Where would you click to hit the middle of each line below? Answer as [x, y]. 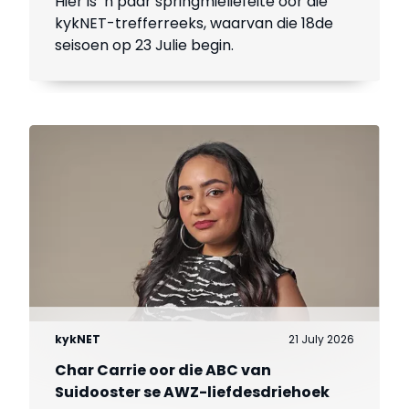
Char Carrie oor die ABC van [163, 370]
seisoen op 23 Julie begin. [145, 46]
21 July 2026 [321, 339]
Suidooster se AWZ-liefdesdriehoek [193, 392]
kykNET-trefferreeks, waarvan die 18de [194, 24]
